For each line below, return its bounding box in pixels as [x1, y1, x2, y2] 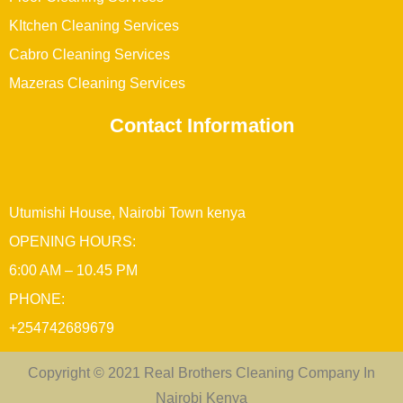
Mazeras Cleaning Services [9, 76, 185, 92]
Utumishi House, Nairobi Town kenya [9, 205, 246, 221]
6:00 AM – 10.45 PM [9, 263, 138, 279]
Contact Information [109, 114, 294, 138]
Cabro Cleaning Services [9, 47, 170, 63]
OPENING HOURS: [9, 234, 136, 250]
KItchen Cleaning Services [9, 18, 179, 34]
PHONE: [9, 291, 65, 308]
